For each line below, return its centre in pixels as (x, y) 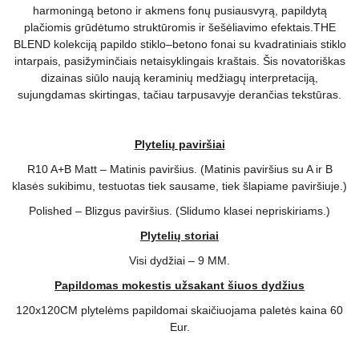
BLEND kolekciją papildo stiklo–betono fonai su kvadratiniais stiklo (179, 44)
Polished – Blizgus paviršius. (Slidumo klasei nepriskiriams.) (179, 211)
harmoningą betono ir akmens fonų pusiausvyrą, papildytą (179, 11)
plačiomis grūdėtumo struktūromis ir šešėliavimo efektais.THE (179, 28)
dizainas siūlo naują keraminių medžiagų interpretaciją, (179, 78)
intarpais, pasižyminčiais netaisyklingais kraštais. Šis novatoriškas (179, 61)
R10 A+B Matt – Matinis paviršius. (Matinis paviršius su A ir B (179, 169)
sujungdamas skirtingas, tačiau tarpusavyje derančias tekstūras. (179, 95)
